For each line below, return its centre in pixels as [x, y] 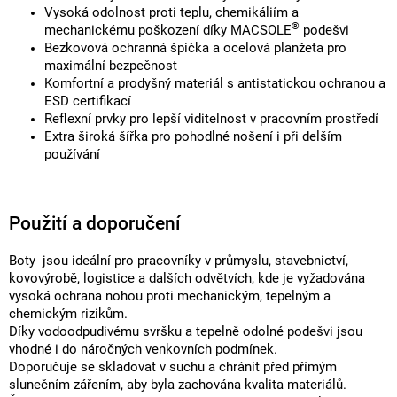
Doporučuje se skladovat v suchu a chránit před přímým [173, 367]
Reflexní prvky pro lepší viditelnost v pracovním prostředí [211, 119]
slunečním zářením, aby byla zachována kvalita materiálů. [178, 385]
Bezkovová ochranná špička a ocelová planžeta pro [195, 48]
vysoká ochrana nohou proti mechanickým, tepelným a [170, 296]
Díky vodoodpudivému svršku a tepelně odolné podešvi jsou [186, 331]
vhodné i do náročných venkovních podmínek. [143, 349]
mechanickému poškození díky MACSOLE [168, 30]
